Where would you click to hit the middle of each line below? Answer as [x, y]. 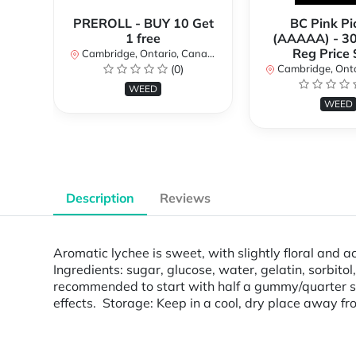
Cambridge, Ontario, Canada [143, 54]
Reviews [185, 198]
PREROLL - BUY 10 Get [143, 23]
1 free [143, 39]
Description [100, 198]
